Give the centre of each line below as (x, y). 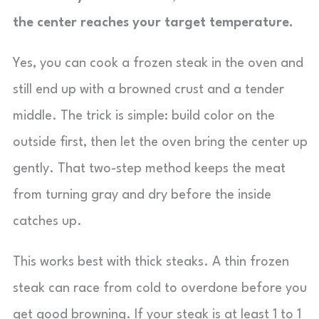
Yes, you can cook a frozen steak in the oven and (158, 63)
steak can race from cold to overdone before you (160, 288)
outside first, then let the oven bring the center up (160, 142)
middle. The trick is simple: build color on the (144, 116)
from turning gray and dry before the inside (142, 195)
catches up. (47, 221)
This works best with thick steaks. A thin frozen (151, 262)
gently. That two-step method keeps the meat (149, 169)
